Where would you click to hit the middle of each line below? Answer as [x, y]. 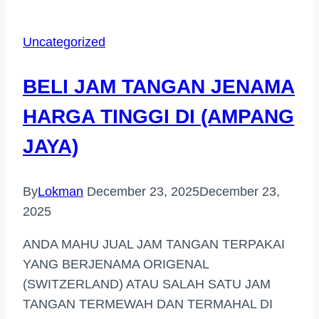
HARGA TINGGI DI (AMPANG [158, 116]
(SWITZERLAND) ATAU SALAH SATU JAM [147, 284]
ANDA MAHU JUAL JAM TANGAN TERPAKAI [154, 244]
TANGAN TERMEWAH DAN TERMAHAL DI [148, 304]
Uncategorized [64, 42]
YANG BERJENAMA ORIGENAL [116, 264]
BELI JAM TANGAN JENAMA [159, 86]
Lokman [61, 191]
